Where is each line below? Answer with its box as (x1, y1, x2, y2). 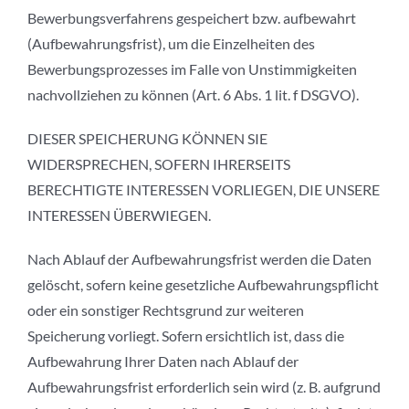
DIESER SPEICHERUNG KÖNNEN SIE (27, 130, 267, 148)
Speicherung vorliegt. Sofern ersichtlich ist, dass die (27, 327, 344, 345)
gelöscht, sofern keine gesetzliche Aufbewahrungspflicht (27, 276, 379, 294)
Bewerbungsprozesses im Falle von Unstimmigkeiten (27, 60, 357, 79)
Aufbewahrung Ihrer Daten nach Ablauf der (27, 352, 299, 371)
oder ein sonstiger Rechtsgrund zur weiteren (27, 301, 304, 320)
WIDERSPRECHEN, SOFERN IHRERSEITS (27, 155, 290, 173)
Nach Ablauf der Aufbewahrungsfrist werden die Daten (27, 250, 372, 268)
